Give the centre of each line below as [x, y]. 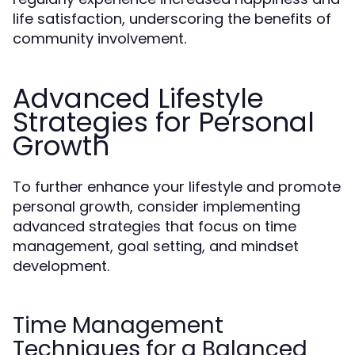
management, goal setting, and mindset [156, 246]
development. [61, 266]
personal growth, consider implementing [157, 206]
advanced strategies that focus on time [155, 226]
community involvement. [99, 38]
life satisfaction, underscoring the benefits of [172, 19]
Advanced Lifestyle [138, 98]
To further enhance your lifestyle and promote [177, 187]
